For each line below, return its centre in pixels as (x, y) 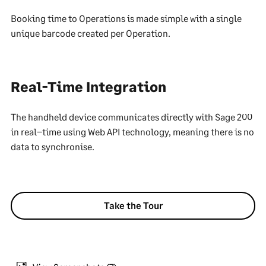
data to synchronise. (53, 147)
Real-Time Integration (88, 87)
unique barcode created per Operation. (91, 33)
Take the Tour (133, 205)
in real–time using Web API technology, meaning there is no (132, 132)
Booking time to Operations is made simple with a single (126, 18)
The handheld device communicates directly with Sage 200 (132, 117)
